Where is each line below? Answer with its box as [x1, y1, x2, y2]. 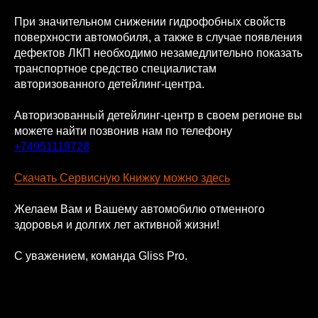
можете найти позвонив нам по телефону [14, 125, 232, 137]
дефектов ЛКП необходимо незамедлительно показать [14, 47, 302, 59]
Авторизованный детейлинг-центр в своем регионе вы [14, 109, 302, 121]
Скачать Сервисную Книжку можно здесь [14, 172, 230, 184]
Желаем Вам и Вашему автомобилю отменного [14, 203, 265, 215]
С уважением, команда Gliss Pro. [14, 250, 187, 262]
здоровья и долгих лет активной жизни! [14, 219, 219, 231]
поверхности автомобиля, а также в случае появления [14, 31, 302, 43]
